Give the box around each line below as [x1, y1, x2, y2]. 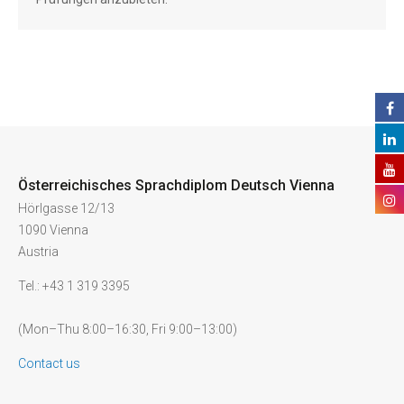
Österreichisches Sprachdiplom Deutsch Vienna [18, 177, 335, 194]
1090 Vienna [18, 223, 88, 237]
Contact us [18, 356, 80, 371]
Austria [18, 244, 59, 259]
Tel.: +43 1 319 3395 [18, 279, 130, 293]
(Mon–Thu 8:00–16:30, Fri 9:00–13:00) [18, 322, 237, 336]
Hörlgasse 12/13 [18, 201, 115, 216]
